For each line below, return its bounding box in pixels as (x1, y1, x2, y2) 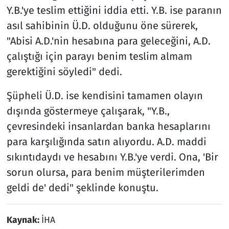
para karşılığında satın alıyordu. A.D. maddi (6, 135, 207, 148)
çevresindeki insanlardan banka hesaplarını (6, 120, 211, 132)
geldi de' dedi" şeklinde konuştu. (6, 181, 158, 194)
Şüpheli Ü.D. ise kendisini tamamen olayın (6, 89, 203, 102)
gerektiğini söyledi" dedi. (6, 65, 122, 78)
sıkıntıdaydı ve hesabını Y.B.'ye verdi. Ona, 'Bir (6, 150, 218, 163)
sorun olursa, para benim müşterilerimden (6, 166, 205, 178)
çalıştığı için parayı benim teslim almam (6, 50, 192, 62)
